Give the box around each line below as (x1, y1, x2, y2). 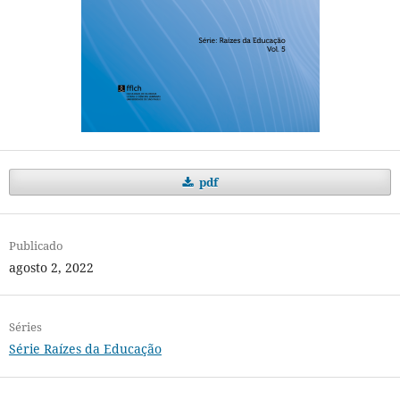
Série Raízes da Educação (8, 340, 162, 358)
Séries (8, 319, 42, 336)
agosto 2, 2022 (8, 259, 94, 277)
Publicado (8, 237, 63, 254)
